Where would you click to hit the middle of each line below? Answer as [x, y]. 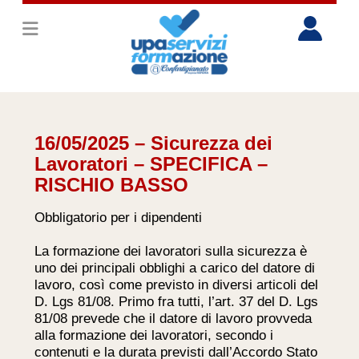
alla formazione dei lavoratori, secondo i [154, 335]
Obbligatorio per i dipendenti [119, 217]
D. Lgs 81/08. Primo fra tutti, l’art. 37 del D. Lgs [177, 301]
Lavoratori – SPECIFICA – [151, 164]
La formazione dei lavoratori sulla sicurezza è [171, 251]
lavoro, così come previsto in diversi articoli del [177, 284]
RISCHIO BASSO [112, 185]
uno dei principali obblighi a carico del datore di [175, 268]
